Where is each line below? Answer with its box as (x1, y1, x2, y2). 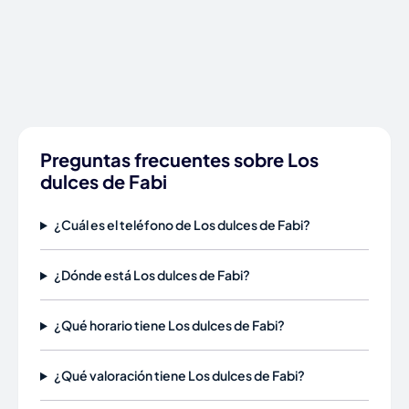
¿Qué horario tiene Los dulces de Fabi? (53, 317, 285, 333)
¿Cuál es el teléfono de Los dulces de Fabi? (53, 216, 310, 233)
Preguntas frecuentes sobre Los (40, 148, 319, 171)
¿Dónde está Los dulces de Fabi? (53, 267, 250, 283)
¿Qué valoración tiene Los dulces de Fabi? (53, 367, 305, 383)
